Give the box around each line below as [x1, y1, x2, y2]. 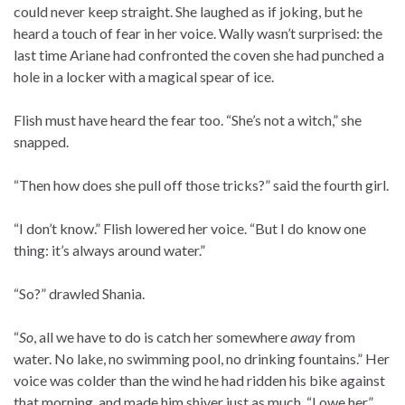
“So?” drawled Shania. [14, 285, 145, 303]
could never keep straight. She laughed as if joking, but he [14, 3, 363, 21]
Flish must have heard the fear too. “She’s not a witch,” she [14, 111, 362, 129]
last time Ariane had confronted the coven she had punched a [14, 46, 384, 64]
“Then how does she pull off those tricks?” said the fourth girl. [14, 176, 389, 194]
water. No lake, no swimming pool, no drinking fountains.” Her [14, 350, 390, 368]
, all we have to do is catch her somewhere [33, 328, 290, 346]
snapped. [14, 133, 69, 151]
